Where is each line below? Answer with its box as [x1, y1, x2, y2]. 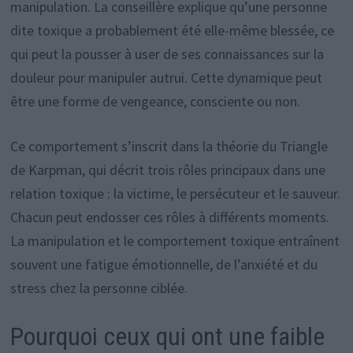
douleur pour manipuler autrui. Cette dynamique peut [9, 69, 322, 87]
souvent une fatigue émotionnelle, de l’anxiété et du [9, 255, 318, 274]
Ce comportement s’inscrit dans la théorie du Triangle [9, 137, 328, 156]
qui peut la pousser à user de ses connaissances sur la [9, 45, 324, 64]
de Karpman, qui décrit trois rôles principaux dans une [9, 161, 325, 180]
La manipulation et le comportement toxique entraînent [9, 232, 340, 251]
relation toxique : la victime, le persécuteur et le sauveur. [9, 184, 340, 203]
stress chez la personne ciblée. [9, 279, 188, 298]
